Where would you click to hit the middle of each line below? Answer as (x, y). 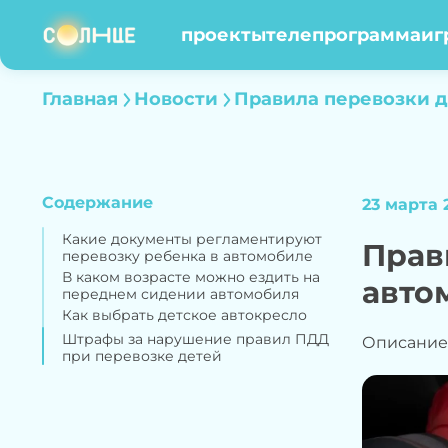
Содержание (97, 202)
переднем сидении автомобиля (180, 294)
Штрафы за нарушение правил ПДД (195, 339)
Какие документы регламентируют (192, 239)
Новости (176, 99)
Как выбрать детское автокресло (184, 315)
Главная (80, 99)
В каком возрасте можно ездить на (191, 277)
